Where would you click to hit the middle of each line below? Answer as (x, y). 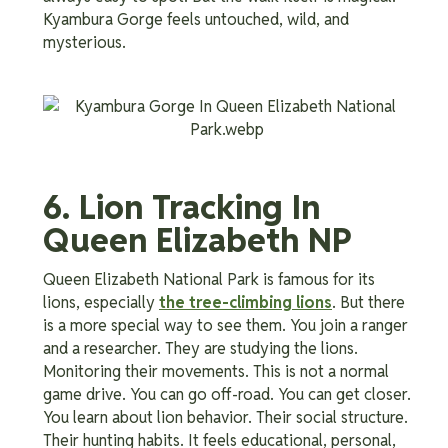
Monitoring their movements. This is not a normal (216, 371)
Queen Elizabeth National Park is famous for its (209, 279)
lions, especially (101, 302)
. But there (368, 302)
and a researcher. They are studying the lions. (200, 348)
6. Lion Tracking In (181, 207)
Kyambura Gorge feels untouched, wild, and (196, 19)
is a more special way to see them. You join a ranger (225, 325)
